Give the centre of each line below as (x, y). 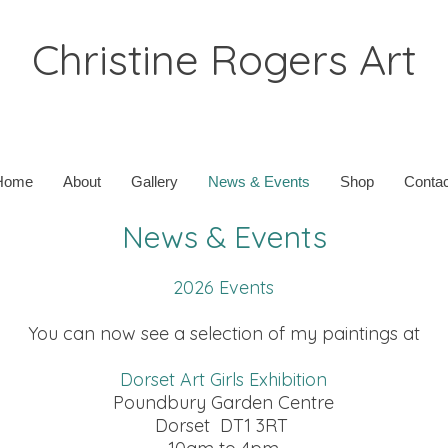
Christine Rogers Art (224, 59)
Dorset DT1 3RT (223, 425)
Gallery (154, 181)
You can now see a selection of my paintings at (223, 333)
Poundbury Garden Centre (223, 402)
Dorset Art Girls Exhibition (223, 379)
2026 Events (223, 287)
